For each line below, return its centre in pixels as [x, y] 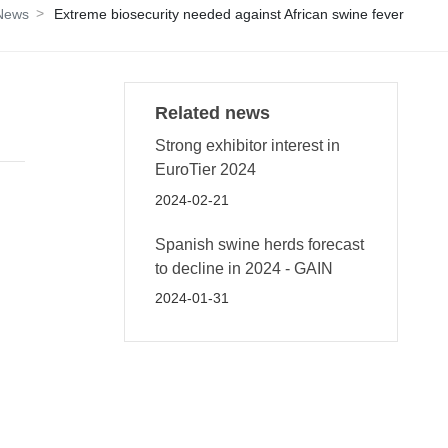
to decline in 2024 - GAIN [244, 268]
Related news [213, 113]
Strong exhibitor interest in [248, 145]
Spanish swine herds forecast [260, 244]
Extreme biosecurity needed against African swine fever [228, 13]
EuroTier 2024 [206, 169]
